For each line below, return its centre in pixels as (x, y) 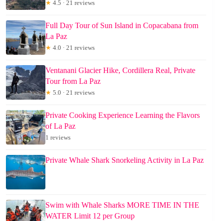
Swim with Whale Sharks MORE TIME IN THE (122, 205)
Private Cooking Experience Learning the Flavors (123, 115)
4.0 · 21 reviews (73, 47)
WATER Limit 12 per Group (90, 216)
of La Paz (60, 126)
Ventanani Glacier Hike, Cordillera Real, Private (120, 70)
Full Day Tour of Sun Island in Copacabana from (122, 25)
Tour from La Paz (73, 81)
